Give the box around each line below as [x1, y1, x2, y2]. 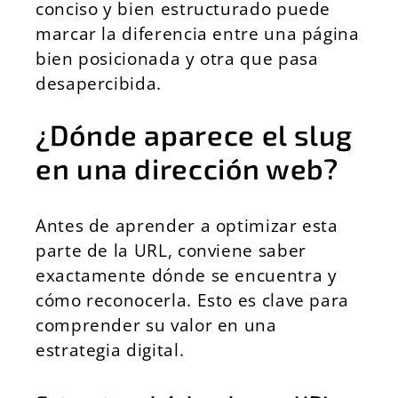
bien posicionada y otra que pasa [36, 46, 319, 70]
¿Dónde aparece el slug [36, 117, 354, 151]
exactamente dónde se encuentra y [36, 263, 338, 287]
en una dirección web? [36, 151, 338, 185]
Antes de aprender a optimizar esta [36, 213, 338, 237]
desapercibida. [36, 71, 162, 95]
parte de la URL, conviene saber [36, 238, 306, 262]
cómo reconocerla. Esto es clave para [36, 288, 350, 312]
